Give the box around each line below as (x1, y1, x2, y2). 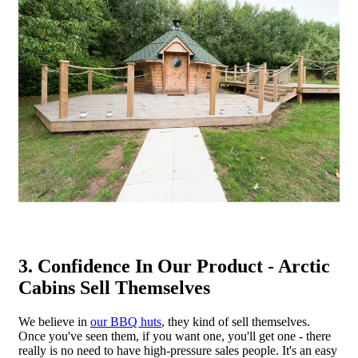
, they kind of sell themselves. (161, 315, 310, 329)
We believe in (18, 315, 90, 329)
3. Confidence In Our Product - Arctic (18, 256, 330, 277)
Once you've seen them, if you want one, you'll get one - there (18, 329, 331, 344)
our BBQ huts (90, 315, 161, 329)
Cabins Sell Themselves (18, 277, 210, 299)
